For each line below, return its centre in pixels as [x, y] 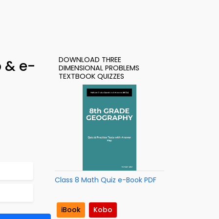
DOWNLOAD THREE [90, 60]
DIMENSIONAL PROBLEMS [99, 68]
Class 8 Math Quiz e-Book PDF [106, 180]
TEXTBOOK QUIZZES [91, 76]
